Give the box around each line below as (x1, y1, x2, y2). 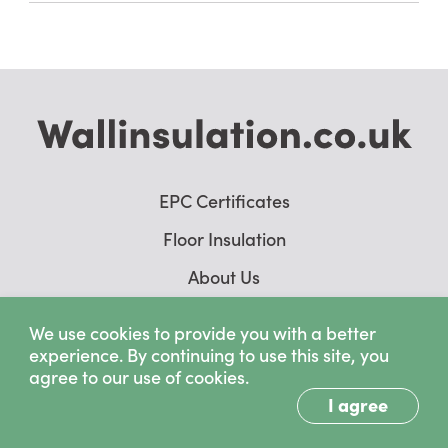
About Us (188, 264, 260, 290)
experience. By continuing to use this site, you (29, 342, 389, 367)
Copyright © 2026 (160, 392, 288, 415)
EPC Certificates (158, 188, 290, 214)
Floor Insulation (162, 226, 286, 252)
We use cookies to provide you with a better (29, 320, 376, 345)
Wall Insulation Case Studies (112, 302, 336, 328)
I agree (328, 392, 388, 417)
